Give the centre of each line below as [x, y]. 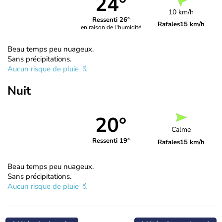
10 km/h [181, 12]
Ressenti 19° [111, 141]
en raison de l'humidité [111, 28]
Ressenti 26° [111, 20]
